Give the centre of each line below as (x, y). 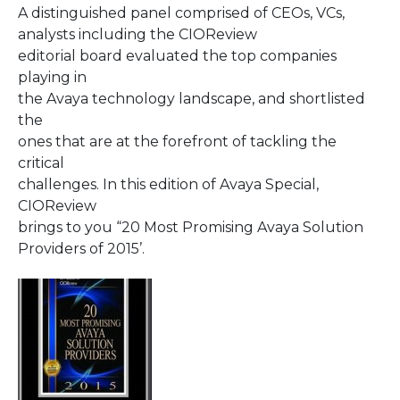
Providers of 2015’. (81, 248)
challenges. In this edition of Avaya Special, (168, 184)
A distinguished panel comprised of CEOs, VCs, (181, 12)
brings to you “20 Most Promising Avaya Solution (191, 227)
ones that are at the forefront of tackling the (177, 141)
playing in (52, 77)
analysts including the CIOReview (137, 34)
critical (41, 162)
